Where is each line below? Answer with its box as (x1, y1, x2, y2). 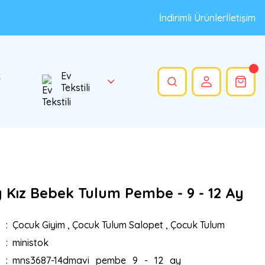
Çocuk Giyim (12, 219, 65, 231)
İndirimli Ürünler (159, 12, 226, 24)
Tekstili (60, 82, 90, 93)
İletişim (226, 12, 256, 24)
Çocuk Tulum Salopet (72, 219, 163, 231)
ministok (12, 237, 49, 248)
